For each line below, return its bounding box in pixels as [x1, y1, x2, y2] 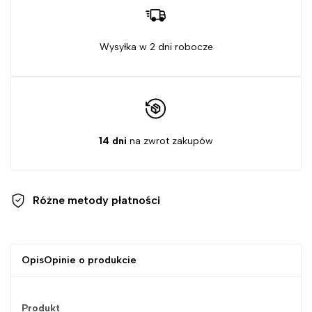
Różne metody [33, 194, 111, 208]
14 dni [99, 134, 127, 147]
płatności [111, 194, 160, 208]
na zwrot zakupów [127, 134, 213, 147]
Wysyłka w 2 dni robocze [99, 41, 213, 54]
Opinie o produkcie [44, 253, 136, 266]
